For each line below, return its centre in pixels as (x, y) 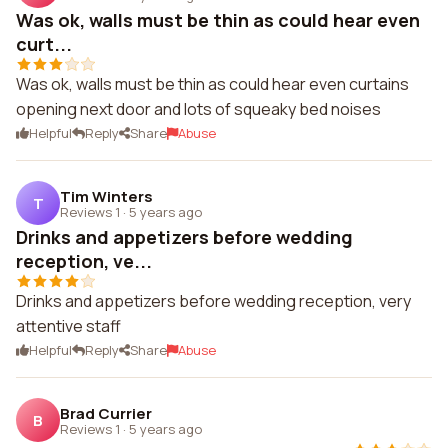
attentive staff (68, 326)
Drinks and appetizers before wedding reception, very (213, 301)
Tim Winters (106, 196)
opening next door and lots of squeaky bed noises (198, 109)
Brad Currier (106, 413)
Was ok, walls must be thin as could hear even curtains (212, 84)
